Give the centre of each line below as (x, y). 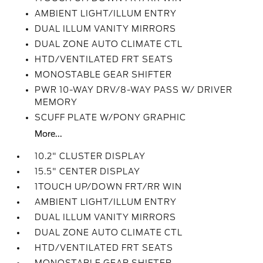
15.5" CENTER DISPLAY (88, 171)
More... (49, 134)
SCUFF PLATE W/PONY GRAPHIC (111, 117)
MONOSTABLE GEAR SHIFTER (104, 75)
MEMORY (56, 102)
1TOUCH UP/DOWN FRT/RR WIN (109, 187)
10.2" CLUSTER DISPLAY (90, 156)
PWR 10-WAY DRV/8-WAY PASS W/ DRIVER (134, 90)
